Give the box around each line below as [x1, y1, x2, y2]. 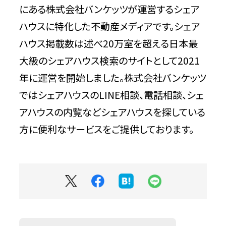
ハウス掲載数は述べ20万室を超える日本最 [19, 36, 198, 51]
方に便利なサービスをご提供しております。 [19, 122, 194, 137]
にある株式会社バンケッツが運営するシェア [19, 2, 200, 17]
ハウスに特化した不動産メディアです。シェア [19, 19, 201, 34]
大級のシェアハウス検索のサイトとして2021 [19, 53, 200, 68]
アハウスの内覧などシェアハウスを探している [19, 105, 206, 120]
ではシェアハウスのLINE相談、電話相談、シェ [19, 88, 204, 102]
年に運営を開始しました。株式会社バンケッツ [19, 71, 206, 85]
